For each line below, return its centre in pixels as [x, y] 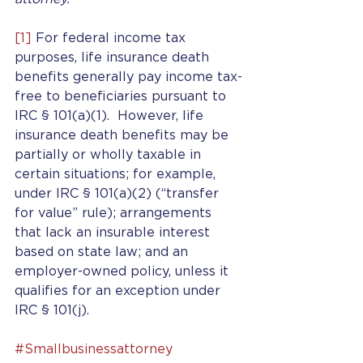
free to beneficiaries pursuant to [122, 96]
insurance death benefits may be [124, 135]
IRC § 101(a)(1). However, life [111, 116]
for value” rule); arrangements [115, 213]
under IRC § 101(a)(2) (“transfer [119, 194]
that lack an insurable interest [114, 233]
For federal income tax [111, 38]
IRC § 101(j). [52, 310]
